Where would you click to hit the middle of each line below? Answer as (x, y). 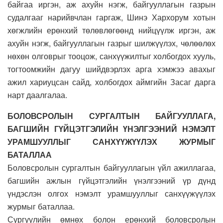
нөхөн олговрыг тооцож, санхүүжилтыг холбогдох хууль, (111, 56)
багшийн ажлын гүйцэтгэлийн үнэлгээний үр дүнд (111, 180)
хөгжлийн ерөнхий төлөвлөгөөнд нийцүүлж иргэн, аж (111, 30)
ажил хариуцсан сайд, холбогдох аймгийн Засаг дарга (111, 82)
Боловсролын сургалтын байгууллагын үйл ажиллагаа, (111, 167)
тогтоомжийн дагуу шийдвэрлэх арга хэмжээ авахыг (111, 69)
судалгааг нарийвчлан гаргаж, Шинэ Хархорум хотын (111, 17)
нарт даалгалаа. (37, 95)
